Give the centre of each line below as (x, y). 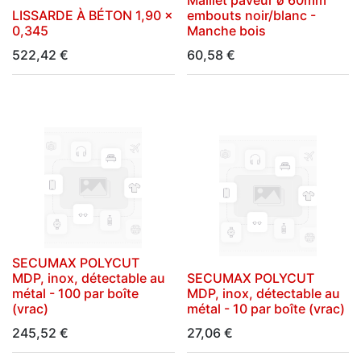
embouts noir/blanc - (251, 15)
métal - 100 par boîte (75, 293)
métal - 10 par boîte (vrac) (266, 309)
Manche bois (226, 30)
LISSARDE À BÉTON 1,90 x (93, 15)
